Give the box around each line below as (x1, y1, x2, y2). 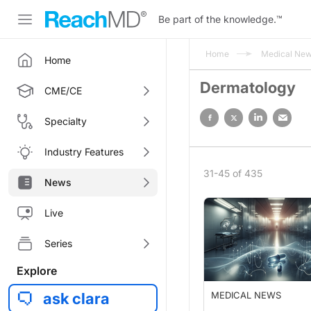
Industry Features (44, 146, 124, 158)
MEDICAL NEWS (211, 289, 281, 301)
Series (44, 237, 72, 249)
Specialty (44, 115, 87, 127)
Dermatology (200, 78, 296, 96)
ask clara (43, 289, 110, 308)
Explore (17, 264, 57, 278)
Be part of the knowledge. (158, 12, 276, 25)
